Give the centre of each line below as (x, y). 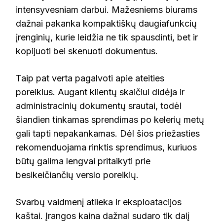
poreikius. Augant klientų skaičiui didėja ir (100, 92)
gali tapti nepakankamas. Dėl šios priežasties (108, 133)
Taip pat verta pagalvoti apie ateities (90, 78)
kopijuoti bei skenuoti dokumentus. (87, 51)
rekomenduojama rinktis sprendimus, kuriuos (106, 147)
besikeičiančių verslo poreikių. (77, 175)
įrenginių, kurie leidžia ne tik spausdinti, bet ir (107, 37)
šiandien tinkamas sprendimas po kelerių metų (110, 119)
